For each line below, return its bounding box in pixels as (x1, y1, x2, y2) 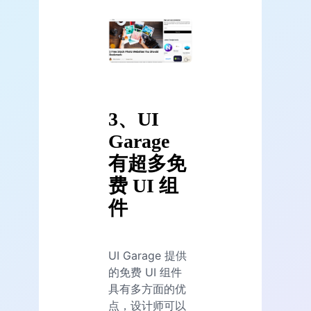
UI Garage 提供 (108, 249, 187, 263)
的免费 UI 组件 (108, 265, 182, 280)
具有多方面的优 (108, 282, 186, 296)
